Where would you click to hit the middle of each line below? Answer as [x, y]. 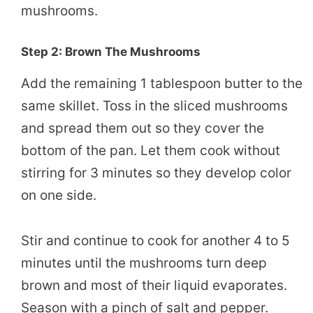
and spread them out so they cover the [143, 129]
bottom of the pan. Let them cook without [151, 151]
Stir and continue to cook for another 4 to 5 [155, 240]
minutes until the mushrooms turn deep [144, 263]
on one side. [59, 196]
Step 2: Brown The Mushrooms [111, 52]
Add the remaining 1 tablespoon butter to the [162, 84]
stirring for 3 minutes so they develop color [156, 173]
